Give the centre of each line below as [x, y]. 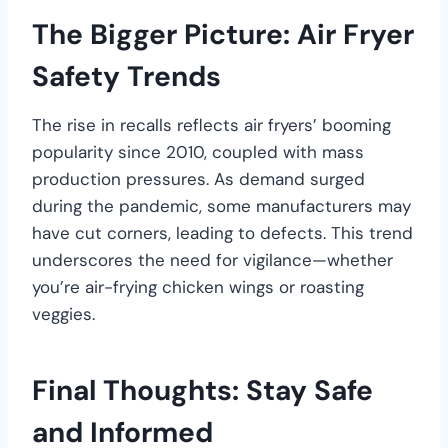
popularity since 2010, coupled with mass [198, 151]
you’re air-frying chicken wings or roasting [198, 286]
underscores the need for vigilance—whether [212, 259]
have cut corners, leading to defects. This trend [222, 232]
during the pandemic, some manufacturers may [221, 205]
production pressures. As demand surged [198, 178]
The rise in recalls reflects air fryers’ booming [211, 124]
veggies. [63, 313]
